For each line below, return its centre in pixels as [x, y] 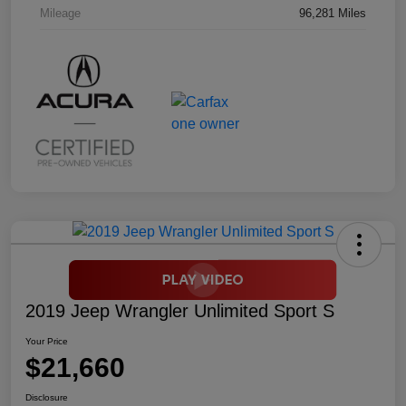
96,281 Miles [333, 14]
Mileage [60, 14]
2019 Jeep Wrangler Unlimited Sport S [180, 311]
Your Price [47, 342]
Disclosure [47, 398]
